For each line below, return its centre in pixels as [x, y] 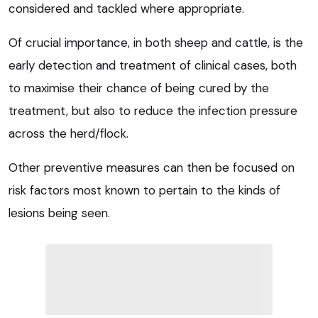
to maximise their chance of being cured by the [139, 88]
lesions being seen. [59, 213]
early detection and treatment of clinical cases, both [153, 65]
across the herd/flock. [68, 133]
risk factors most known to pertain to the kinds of [144, 190]
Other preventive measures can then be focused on [152, 167]
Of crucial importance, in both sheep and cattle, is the [156, 42]
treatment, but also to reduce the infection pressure [153, 110]
